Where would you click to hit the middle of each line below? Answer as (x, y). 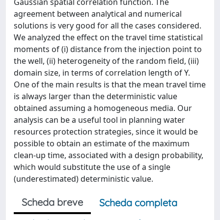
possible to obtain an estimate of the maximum (102, 143)
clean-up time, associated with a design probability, (109, 155)
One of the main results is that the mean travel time (110, 84)
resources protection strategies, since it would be (106, 132)
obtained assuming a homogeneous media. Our (103, 108)
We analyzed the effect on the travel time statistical (108, 37)
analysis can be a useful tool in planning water (99, 120)
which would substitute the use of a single (92, 167)
